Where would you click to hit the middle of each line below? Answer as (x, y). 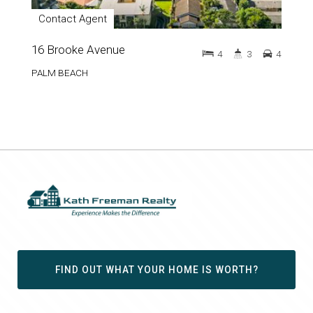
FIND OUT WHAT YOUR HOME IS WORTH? (156, 269)
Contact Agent (73, 19)
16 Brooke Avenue (78, 50)
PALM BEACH (60, 73)
